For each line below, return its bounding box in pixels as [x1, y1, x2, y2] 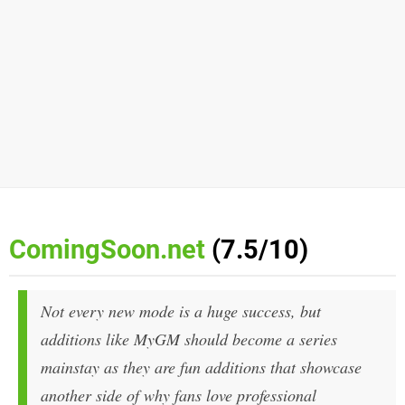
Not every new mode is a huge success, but [41, 300, 321, 323]
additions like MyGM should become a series [41, 328, 337, 351]
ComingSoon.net [9, 234, 205, 266]
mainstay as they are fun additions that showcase [41, 356, 362, 379]
